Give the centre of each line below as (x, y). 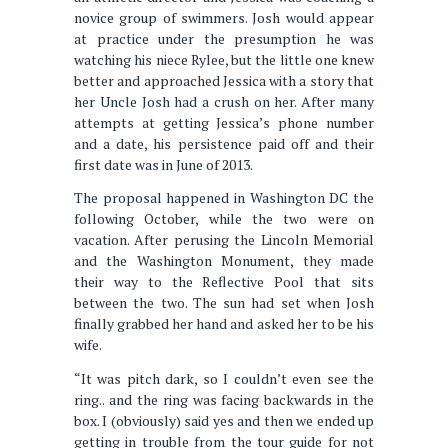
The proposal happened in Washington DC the (224, 198)
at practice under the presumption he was (224, 38)
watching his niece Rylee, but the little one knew (224, 59)
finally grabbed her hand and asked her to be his (224, 324)
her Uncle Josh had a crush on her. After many (224, 101)
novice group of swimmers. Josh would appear (224, 17)
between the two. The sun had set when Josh (224, 303)
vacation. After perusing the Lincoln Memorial (224, 240)
